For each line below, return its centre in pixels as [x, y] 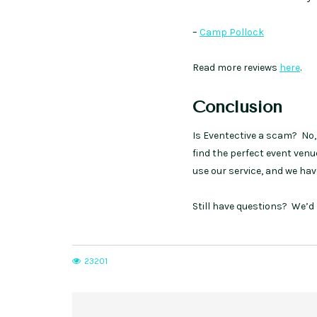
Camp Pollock [232, 33]
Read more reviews [236, 68]
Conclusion [237, 107]
